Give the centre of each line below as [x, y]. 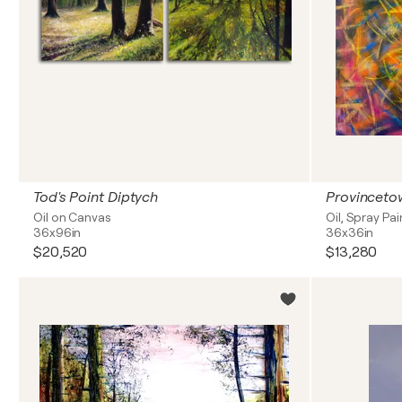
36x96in [57, 232]
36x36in [350, 232]
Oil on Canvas [72, 217]
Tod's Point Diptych [96, 197]
